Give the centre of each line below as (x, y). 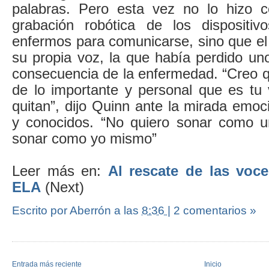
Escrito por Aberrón (63, 210)
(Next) (62, 187)
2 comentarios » (215, 210)
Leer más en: (60, 171)
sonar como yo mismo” (84, 138)
